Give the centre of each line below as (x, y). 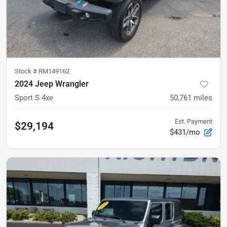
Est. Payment (194, 121)
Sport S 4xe (34, 98)
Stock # (27, 71)
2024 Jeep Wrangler (52, 84)
